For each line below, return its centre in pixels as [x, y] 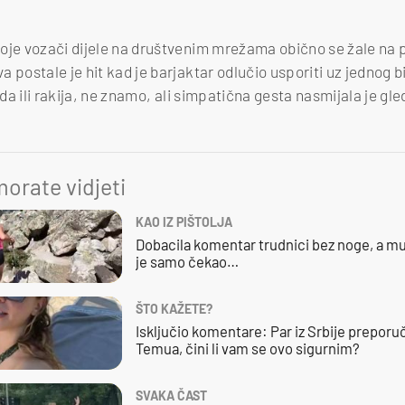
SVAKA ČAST [171, 395]
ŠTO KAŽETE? [174, 308]
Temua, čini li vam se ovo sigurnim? [247, 348]
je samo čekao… [187, 262]
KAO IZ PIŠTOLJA [184, 222]
